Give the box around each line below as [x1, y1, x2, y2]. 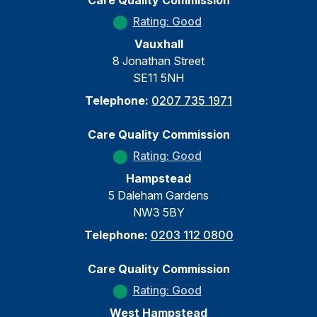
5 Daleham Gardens [108, 188, 209, 202]
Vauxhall [134, 37, 183, 51]
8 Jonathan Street [113, 54, 204, 68]
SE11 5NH [133, 71, 184, 85]
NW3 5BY [132, 205, 185, 219]
